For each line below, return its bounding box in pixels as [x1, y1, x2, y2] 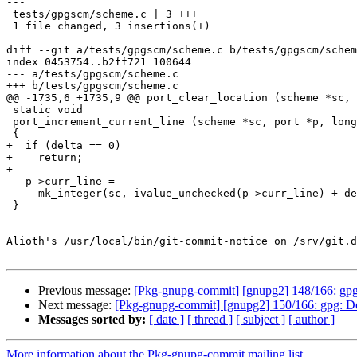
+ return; [6, 151, 83, 164]
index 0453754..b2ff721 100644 [6, 56, 191, 69]
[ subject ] [236, 312, 285, 327]
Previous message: [38, 284, 134, 298]
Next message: [38, 298, 115, 312]
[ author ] [288, 312, 335, 327]
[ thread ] [187, 312, 233, 327]
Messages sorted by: [38, 312, 146, 327]
